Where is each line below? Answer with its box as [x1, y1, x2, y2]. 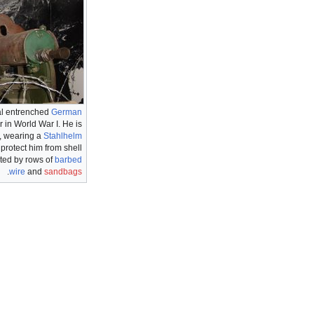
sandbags [44, 167, 82, 177]
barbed [55, 155, 82, 165]
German [51, 107, 82, 118]
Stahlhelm [43, 131, 82, 142]
